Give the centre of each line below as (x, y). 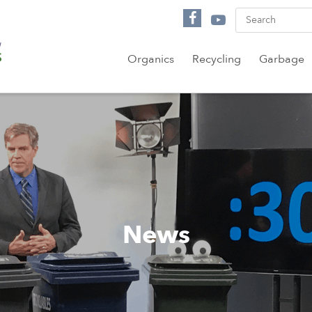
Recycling (216, 59)
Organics (150, 59)
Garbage (281, 59)
